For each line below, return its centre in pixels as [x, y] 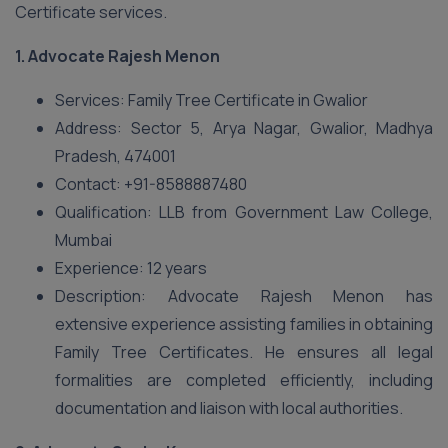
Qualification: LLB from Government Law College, [244, 212]
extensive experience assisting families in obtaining [244, 324]
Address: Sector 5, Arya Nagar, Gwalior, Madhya [244, 128]
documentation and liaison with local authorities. [229, 408]
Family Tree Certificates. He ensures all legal [244, 352]
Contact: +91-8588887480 [151, 184]
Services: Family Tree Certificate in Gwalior [211, 100]
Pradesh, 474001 [115, 156]
